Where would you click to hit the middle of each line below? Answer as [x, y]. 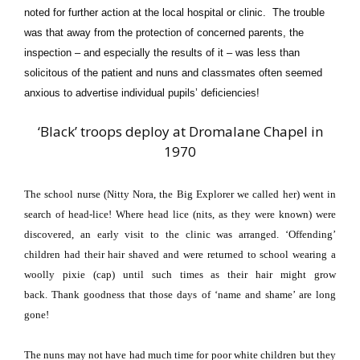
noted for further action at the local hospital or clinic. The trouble [174, 12]
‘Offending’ [311, 234]
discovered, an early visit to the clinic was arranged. [152, 234]
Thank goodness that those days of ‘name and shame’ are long [194, 294]
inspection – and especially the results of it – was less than [162, 52]
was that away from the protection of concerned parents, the [164, 32]
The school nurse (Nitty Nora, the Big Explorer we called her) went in [180, 194]
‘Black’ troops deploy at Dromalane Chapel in [180, 132]
